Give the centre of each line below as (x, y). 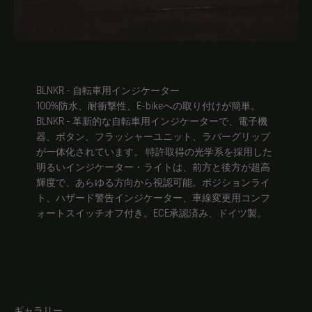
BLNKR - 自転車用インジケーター (108, 91)
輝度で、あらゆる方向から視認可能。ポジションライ (153, 182)
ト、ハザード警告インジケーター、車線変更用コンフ (153, 198)
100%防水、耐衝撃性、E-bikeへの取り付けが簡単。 (148, 106)
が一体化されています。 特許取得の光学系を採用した (154, 152)
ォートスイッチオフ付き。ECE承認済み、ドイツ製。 (151, 213)
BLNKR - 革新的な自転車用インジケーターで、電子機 (152, 121)
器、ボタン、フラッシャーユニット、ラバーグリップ (153, 136)
